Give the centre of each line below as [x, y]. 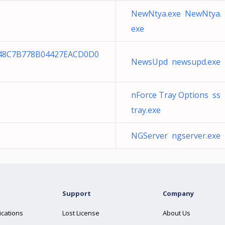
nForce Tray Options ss [176, 95]
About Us [177, 213]
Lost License [81, 213]
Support [77, 193]
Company [178, 193]
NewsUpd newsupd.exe [176, 62]
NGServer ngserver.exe [176, 136]
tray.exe [146, 110]
